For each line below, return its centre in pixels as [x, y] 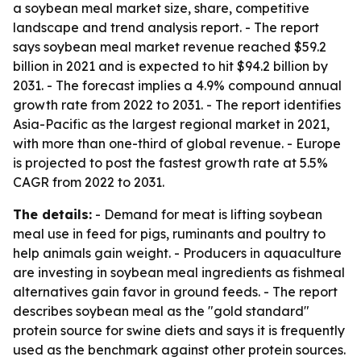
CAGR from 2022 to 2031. [89, 182]
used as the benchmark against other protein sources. [179, 350]
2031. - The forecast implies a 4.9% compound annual [177, 85]
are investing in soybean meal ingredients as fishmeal [179, 272]
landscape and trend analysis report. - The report [166, 27]
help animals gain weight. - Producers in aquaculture [177, 253]
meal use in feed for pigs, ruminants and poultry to [169, 234]
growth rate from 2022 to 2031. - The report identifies [177, 105]
